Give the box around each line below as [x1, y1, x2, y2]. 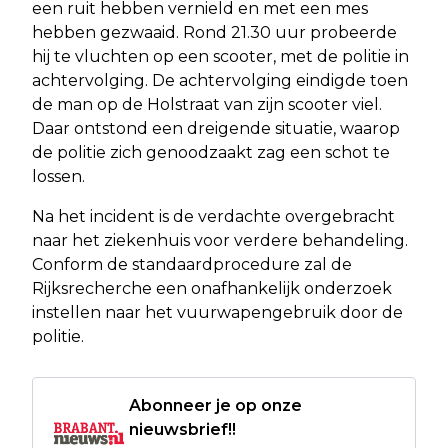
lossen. [32, 166, 85, 186]
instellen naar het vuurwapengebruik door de [32, 302, 403, 322]
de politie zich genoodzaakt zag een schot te [32, 142, 390, 162]
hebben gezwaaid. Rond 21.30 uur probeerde [32, 22, 397, 42]
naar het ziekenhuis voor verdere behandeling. [32, 230, 408, 250]
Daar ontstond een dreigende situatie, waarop [32, 118, 400, 138]
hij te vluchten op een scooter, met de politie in [32, 46, 409, 66]
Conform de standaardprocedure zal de [32, 254, 352, 274]
